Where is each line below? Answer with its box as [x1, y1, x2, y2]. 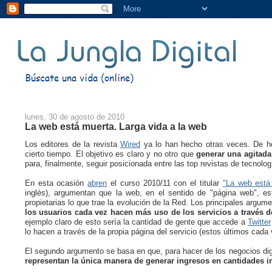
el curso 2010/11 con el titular [107, 178, 223, 188]
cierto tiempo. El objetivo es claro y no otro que [24, 149, 197, 158]
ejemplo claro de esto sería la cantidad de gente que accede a [24, 217, 248, 226]
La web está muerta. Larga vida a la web [24, 120, 207, 132]
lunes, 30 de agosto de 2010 [24, 112, 124, 121]
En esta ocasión [24, 178, 88, 188]
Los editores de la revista [24, 139, 121, 149]
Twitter [247, 217, 271, 226]
